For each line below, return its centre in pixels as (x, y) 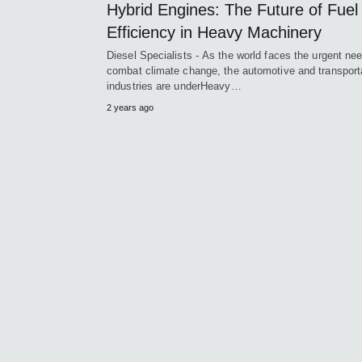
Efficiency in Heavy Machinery (214, 32)
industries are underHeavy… (174, 86)
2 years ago (130, 107)
